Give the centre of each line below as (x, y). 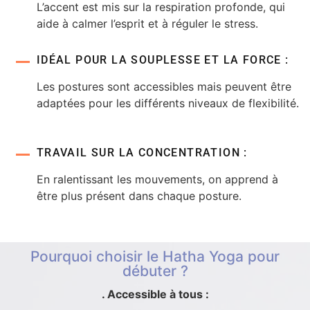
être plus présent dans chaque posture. (139, 196)
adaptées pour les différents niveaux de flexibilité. (167, 103)
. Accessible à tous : (155, 294)
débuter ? (155, 271)
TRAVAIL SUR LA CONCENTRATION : (142, 153)
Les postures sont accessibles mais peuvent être (164, 86)
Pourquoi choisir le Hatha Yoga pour (155, 256)
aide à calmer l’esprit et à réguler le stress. (147, 24)
